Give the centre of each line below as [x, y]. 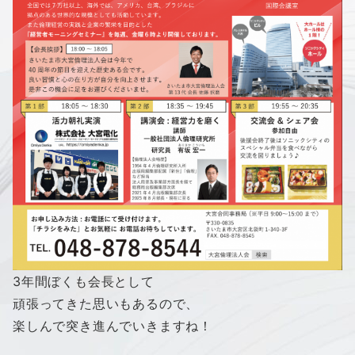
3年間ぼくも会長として [84, 282]
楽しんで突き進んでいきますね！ [113, 326]
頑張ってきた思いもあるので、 [106, 304]
